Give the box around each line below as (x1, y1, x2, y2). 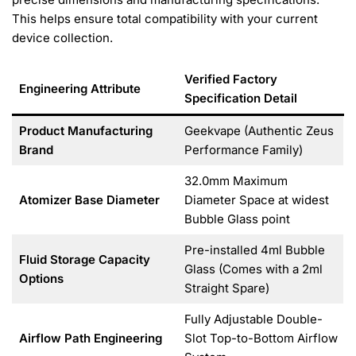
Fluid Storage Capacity (18, 251, 150, 267)
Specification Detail (184, 90, 297, 106)
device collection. (12, 30, 113, 46)
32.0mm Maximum (184, 172, 288, 188)
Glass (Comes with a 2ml (184, 261, 323, 277)
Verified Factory (184, 71, 277, 87)
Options (18, 270, 64, 286)
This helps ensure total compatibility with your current (12, 11, 318, 27)
